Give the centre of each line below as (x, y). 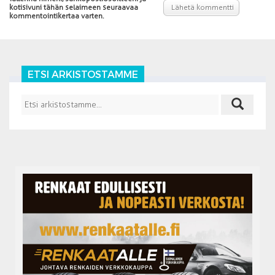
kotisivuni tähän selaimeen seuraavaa (74, 7)
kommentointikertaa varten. (56, 16)
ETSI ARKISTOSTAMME (83, 74)
